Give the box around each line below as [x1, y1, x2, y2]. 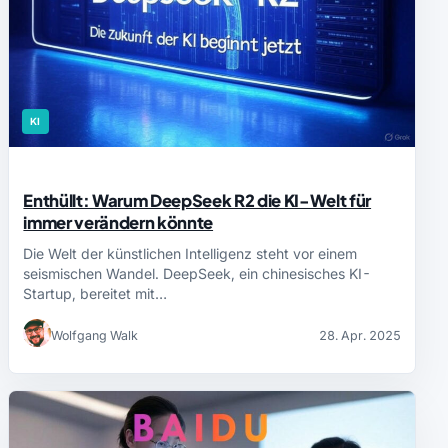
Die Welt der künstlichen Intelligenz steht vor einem [23, 244, 358, 262]
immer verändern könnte [23, 211, 214, 233]
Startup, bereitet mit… [23, 284, 168, 302]
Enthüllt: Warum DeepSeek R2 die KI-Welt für [23, 189, 372, 211]
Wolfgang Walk [51, 328, 139, 344]
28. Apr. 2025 [318, 328, 401, 344]
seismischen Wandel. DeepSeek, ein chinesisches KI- [23, 264, 372, 282]
